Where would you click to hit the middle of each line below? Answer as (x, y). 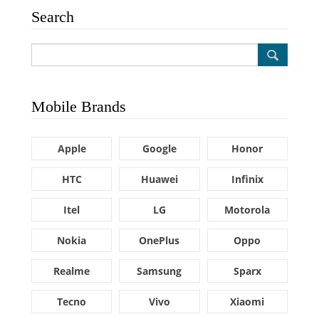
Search (53, 17)
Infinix (247, 179)
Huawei (159, 179)
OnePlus (159, 240)
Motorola (247, 210)
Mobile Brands (79, 106)
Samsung (159, 271)
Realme (72, 271)
